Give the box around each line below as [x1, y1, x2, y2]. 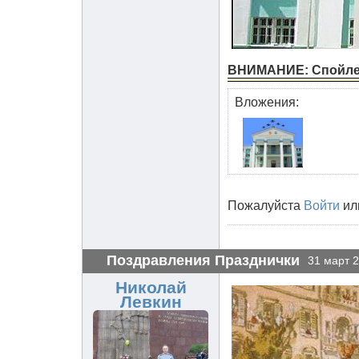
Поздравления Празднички [107, 251, 300, 268]
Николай [115, 277, 187, 297]
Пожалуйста [228, 198, 304, 212]
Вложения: [235, 95, 299, 109]
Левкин [119, 292, 182, 312]
